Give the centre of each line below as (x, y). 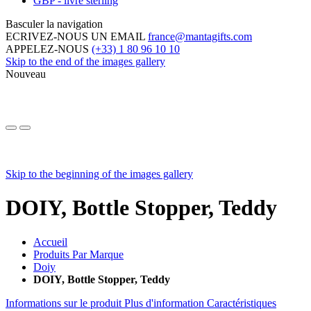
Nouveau (26, 74)
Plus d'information (166, 303)
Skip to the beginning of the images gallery (99, 174)
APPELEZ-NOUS (49, 49)
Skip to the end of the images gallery (85, 61)
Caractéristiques (242, 303)
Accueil (50, 242)
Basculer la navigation (54, 24)
